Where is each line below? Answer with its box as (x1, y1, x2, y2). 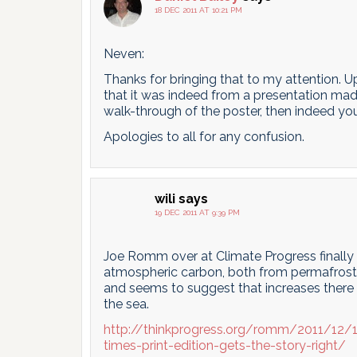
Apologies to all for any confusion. (104, 129, 304, 144)
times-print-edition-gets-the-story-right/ (104, 338, 346, 353)
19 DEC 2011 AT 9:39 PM (155, 208, 240, 217)
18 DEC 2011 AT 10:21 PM (155, 6, 242, 14)
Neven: (104, 46, 144, 61)
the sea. (104, 296, 149, 312)
